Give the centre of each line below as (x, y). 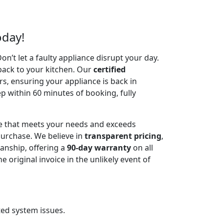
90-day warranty (99, 147)
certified (109, 69)
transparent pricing (123, 136)
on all (142, 147)
